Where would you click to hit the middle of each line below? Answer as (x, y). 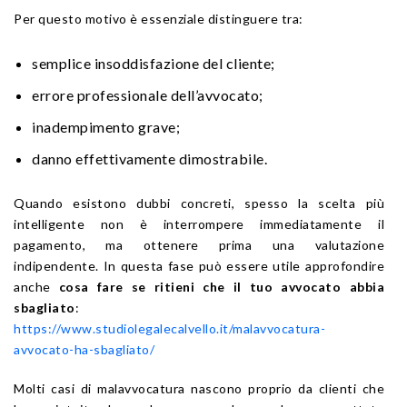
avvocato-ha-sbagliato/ (84, 349)
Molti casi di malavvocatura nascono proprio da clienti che (199, 388)
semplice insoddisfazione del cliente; (154, 63)
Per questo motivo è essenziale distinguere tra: (159, 18)
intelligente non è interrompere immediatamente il (199, 223)
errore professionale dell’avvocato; (148, 94)
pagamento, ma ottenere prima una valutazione (199, 244)
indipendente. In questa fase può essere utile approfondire (199, 265)
